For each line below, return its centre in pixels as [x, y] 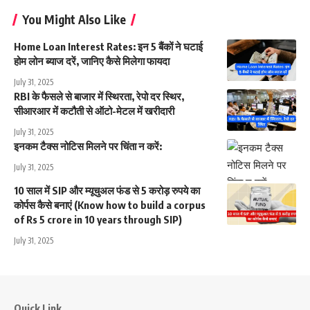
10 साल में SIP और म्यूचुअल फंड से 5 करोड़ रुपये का [107, 190]
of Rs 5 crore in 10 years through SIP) [98, 219]
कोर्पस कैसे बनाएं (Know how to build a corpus [110, 204]
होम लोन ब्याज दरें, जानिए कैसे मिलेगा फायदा [92, 61]
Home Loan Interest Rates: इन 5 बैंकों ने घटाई [108, 46]
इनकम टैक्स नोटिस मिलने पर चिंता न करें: [88, 146]
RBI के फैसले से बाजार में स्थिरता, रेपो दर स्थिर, [99, 96]
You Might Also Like [74, 19]
